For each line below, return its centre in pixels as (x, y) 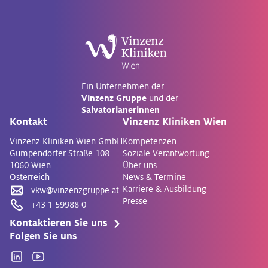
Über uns (140, 165)
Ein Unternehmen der (123, 86)
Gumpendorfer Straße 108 (60, 153)
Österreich (30, 177)
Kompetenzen (150, 141)
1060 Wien (30, 165)
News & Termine (154, 177)
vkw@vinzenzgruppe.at (75, 190)
